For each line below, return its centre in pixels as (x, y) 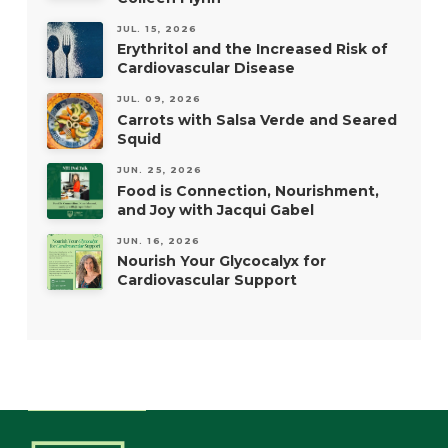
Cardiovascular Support (206, 280)
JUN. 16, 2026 (158, 240)
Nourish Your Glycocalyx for (221, 261)
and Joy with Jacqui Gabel (215, 209)
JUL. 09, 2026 (159, 99)
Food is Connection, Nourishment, (247, 190)
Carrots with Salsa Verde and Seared (256, 119)
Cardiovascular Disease (205, 68)
